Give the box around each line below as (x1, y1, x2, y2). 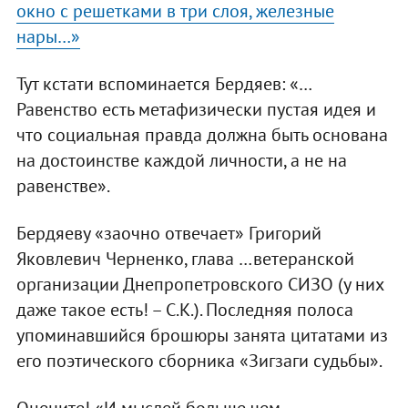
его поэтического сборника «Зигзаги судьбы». (15, 348, 382, 372)
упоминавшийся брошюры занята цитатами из (15, 322, 388, 347)
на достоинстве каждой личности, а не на (15, 148, 347, 172)
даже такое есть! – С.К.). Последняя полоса (15, 297, 353, 321)
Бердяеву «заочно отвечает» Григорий (15, 220, 321, 245)
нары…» (15, 24, 80, 48)
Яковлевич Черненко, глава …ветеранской (15, 246, 354, 270)
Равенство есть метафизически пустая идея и (15, 97, 376, 121)
